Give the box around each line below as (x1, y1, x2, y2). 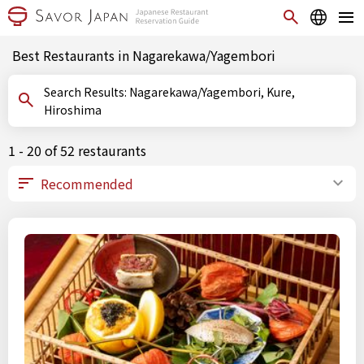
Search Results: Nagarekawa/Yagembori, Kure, (44, 84, 129, 100)
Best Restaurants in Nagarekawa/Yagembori (12, 45, 275, 65)
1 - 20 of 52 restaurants (8, 141, 146, 160)
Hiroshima (44, 102, 102, 118)
